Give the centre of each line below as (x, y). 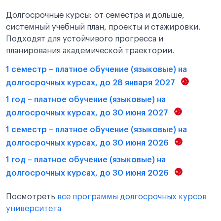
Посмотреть (32, 197)
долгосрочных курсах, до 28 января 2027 (92, 83)
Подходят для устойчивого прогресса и (85, 39)
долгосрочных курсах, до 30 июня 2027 (88, 113)
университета (34, 209)
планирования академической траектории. (90, 51)
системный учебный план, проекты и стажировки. (103, 27)
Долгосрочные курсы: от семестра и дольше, (95, 15)
